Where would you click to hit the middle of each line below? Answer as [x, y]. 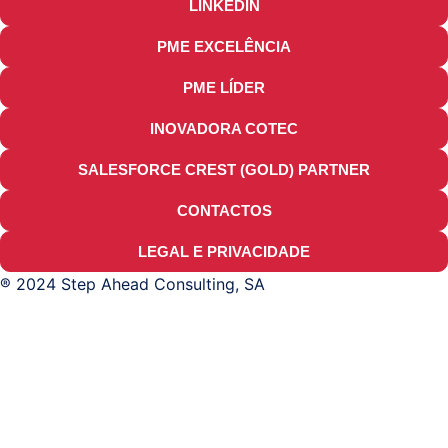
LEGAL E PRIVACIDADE [224, 252]
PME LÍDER [224, 88]
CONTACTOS [224, 211]
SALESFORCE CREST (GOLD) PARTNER [224, 170]
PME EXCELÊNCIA [224, 47]
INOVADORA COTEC [224, 129]
